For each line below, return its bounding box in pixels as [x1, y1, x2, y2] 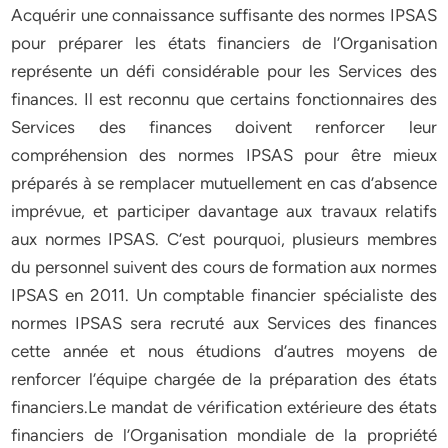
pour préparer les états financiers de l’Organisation [11, 33, 437, 53]
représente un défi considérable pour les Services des [11, 61, 437, 81]
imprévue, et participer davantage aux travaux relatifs [11, 201, 437, 221]
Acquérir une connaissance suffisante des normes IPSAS [11, 5, 437, 25]
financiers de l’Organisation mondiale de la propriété [11, 425, 437, 445]
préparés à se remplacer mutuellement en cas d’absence [11, 173, 437, 193]
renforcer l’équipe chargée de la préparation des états [11, 369, 437, 389]
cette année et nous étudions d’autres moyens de [11, 341, 437, 361]
